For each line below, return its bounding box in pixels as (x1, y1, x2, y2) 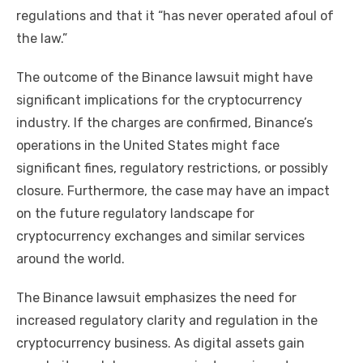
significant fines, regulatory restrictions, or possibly (16, 160, 328, 177)
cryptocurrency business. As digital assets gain (16, 335, 305, 352)
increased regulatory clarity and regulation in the (16, 313, 318, 329)
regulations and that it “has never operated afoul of (16, 8, 334, 24)
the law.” (16, 31, 67, 47)
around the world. (16, 251, 125, 267)
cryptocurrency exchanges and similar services (16, 228, 305, 245)
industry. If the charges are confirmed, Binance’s (16, 115, 313, 131)
